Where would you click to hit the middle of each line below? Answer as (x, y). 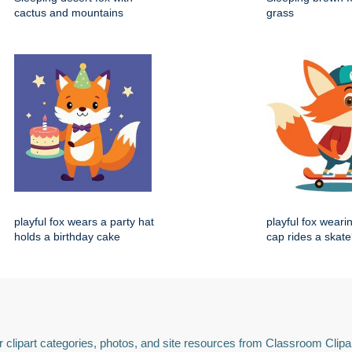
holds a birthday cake (67, 237)
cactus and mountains (69, 13)
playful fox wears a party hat (84, 222)
